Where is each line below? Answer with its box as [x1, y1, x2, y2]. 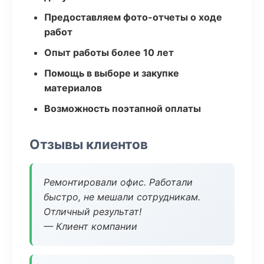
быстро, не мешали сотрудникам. [44, 191, 200, 203]
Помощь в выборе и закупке [44, 67, 179, 79]
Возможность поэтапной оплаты [44, 103, 201, 114]
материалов [44, 82, 102, 94]
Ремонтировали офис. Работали [44, 176, 193, 188]
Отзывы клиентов [29, 136, 148, 152]
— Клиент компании [44, 220, 137, 232]
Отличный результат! [44, 206, 141, 217]
